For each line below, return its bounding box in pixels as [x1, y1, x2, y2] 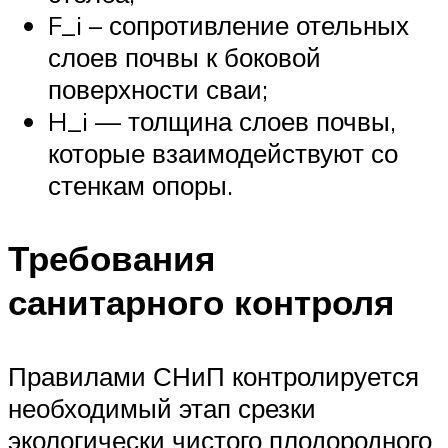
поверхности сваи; [48, 73, 268, 106]
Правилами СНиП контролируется [8, 359, 419, 392]
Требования [8, 236, 215, 281]
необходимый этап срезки [8, 391, 316, 424]
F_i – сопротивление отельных [48, 9, 409, 42]
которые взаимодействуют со [48, 137, 398, 170]
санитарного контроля [8, 280, 394, 325]
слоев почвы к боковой [48, 41, 321, 74]
